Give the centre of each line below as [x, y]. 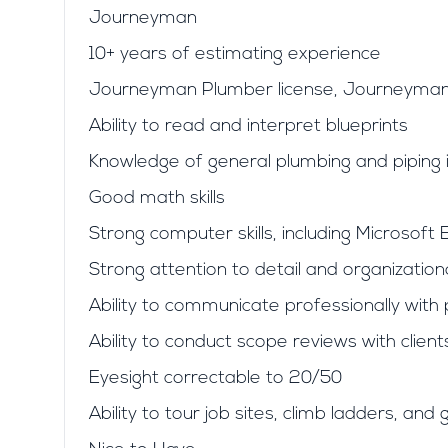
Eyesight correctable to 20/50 [215, 378]
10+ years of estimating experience [235, 54]
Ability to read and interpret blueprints [248, 126]
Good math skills [157, 198]
